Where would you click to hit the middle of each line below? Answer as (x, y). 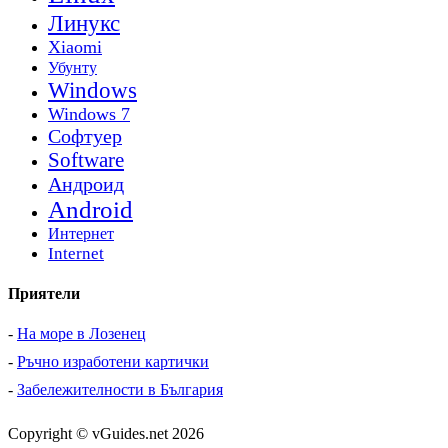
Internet (76, 253)
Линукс (84, 23)
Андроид (86, 184)
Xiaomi (75, 47)
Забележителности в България (120, 389)
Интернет (81, 233)
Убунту (72, 67)
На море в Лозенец (81, 333)
